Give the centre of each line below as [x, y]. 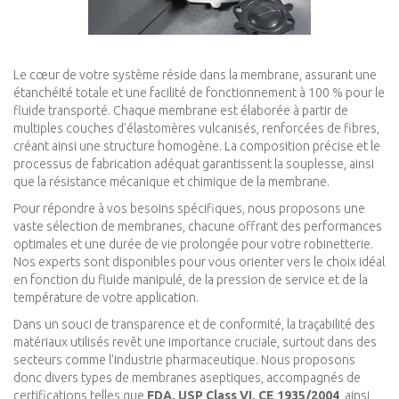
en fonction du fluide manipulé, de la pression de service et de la [191, 280]
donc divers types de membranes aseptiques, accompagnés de [187, 378]
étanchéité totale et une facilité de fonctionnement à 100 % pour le [199, 93]
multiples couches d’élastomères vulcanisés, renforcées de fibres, [196, 129]
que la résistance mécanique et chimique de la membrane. [171, 182]
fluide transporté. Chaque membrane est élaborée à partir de [181, 111]
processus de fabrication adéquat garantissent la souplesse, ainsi [194, 164]
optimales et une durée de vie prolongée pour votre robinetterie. [193, 244]
